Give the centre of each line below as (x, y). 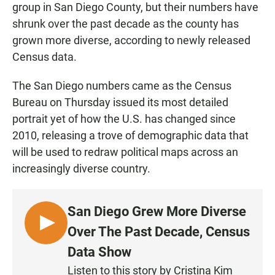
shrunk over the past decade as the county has (126, 24)
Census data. (45, 57)
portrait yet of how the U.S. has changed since (124, 119)
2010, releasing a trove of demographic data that (130, 136)
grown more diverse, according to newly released (131, 41)
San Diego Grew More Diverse (157, 212)
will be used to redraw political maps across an (125, 152)
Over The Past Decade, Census (159, 232)
